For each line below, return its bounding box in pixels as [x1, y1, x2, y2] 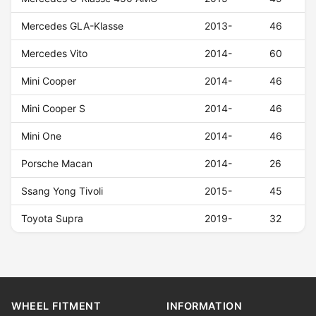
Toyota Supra [21, 212, 84, 225]
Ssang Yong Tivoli [21, 185, 104, 197]
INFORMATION [166, 300, 243, 312]
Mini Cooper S [21, 102, 86, 115]
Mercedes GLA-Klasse [21, 20, 124, 32]
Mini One [21, 130, 62, 142]
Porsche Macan [21, 157, 93, 170]
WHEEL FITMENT [11, 300, 102, 312]
